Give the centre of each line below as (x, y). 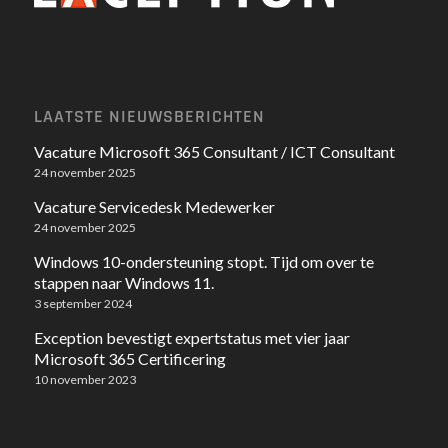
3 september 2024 (82, 303)
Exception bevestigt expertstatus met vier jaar (191, 337)
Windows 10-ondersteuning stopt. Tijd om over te (203, 261)
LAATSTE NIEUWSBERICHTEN (149, 116)
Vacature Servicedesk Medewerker (154, 206)
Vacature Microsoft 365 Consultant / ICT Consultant (214, 151)
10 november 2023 (84, 379)
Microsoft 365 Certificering (129, 358)
